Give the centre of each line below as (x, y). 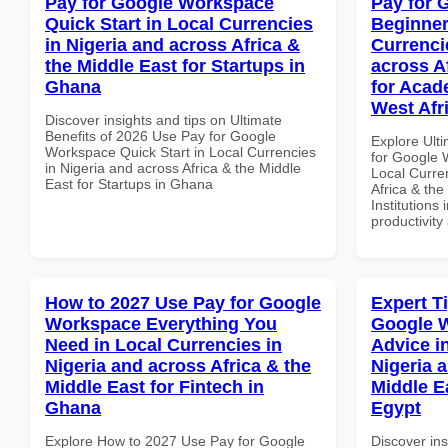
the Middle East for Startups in (175, 65)
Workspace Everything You (161, 323)
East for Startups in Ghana (129, 183)
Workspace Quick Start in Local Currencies (180, 151)
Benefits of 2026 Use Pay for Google (160, 135)
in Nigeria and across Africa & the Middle (173, 167)
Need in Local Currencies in (163, 344)
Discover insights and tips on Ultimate (163, 119)
